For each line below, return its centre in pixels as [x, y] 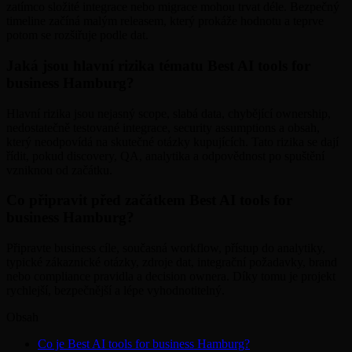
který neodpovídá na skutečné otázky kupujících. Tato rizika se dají [172, 141]
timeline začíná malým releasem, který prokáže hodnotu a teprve [165, 21]
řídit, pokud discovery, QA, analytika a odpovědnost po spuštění [165, 156]
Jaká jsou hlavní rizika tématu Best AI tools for [158, 65]
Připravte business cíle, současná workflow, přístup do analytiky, [166, 248]
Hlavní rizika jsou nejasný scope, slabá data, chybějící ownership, [169, 113]
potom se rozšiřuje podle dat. [77, 35]
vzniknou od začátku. [59, 170]
